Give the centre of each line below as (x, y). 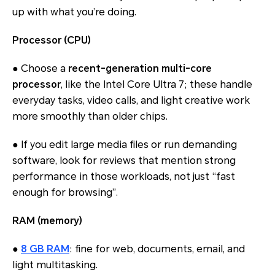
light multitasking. (55, 265)
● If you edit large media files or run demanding (125, 145)
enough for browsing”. (65, 193)
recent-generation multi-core (140, 69)
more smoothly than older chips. (90, 117)
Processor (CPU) (52, 41)
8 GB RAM (45, 249)
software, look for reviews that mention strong (124, 161)
